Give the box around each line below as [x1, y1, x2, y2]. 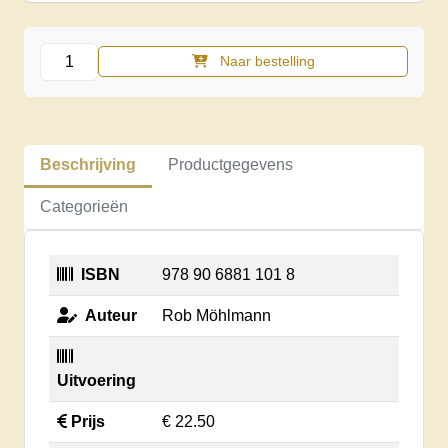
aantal [39, 92, 83, 110]
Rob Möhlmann [162, 306, 271, 324]
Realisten [39, 44, 107, 62]
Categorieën [40, 197, 128, 215]
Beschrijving [40, 155, 136, 173]
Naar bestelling [219, 53, 315, 70]
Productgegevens [168, 155, 293, 173]
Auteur [85, 306, 137, 324]
